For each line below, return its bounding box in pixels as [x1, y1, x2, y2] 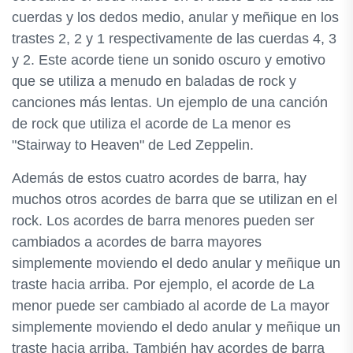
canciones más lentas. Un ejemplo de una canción [12, 95, 328, 110]
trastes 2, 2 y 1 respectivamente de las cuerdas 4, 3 [12, 31, 336, 46]
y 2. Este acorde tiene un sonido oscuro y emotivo [12, 52, 325, 68]
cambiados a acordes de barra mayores [12, 234, 262, 250]
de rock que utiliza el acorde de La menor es [12, 116, 291, 132]
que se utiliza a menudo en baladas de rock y [12, 73, 296, 89]
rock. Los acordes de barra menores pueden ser [12, 213, 314, 229]
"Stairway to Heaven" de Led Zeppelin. [12, 137, 254, 153]
